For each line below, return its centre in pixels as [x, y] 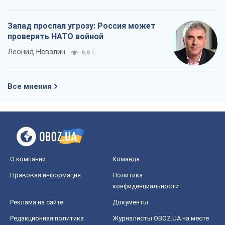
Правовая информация [45, 175]
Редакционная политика [47, 218]
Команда [126, 159]
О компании [28, 159]
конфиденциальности [146, 186]
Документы [130, 202]
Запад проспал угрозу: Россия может [82, 26]
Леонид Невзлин [36, 51]
